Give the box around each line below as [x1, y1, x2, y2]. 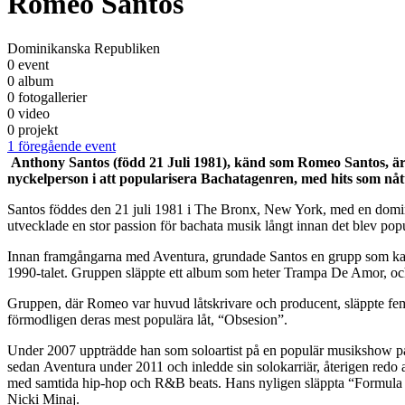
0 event [7, 56, 49, 72]
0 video [7, 105, 50, 121]
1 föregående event [7, 137, 116, 154]
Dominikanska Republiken [7, 40, 160, 56]
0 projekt [7, 121, 58, 137]
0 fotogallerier [7, 89, 87, 105]
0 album [7, 72, 53, 89]
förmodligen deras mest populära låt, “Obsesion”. [7, 311, 287, 327]
